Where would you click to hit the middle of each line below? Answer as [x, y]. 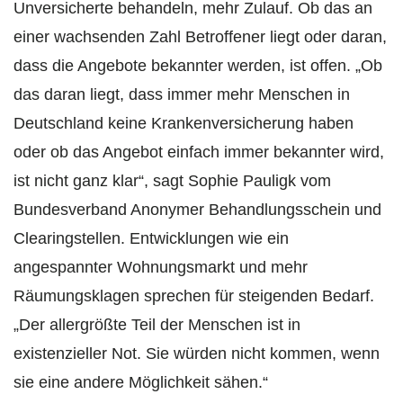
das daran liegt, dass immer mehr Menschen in [182, 94]
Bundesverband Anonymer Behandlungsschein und [197, 209]
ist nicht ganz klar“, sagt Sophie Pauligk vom [172, 180]
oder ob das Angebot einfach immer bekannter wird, [199, 152]
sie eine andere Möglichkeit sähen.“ [141, 382]
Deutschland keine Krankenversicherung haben [184, 123]
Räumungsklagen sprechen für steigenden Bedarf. [194, 296]
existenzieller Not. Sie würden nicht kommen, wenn [197, 353]
